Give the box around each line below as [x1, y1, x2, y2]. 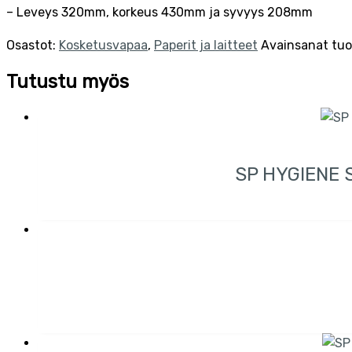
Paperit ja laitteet [154, 37, 258, 53]
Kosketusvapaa [59, 37, 148, 53]
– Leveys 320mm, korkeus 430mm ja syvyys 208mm [6, 4, 313, 20]
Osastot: [6, 37, 59, 53]
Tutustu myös [6, 70, 129, 93]
